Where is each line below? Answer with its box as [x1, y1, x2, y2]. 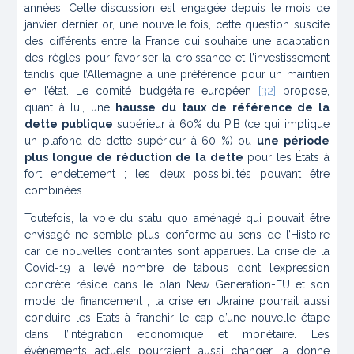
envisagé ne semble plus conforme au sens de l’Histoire [24, 228, 330, 242]
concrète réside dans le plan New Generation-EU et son [24, 278, 330, 292]
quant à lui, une [24, 101, 116, 115]
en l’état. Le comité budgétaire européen [24, 85, 258, 98]
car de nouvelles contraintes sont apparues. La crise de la [24, 245, 330, 258]
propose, [275, 85, 330, 98]
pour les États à [243, 151, 330, 164]
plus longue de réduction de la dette [24, 151, 243, 164]
